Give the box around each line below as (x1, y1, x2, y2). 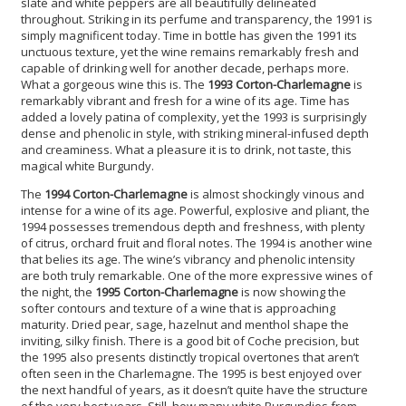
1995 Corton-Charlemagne (95, 284, 241, 301)
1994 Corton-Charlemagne (44, 186, 190, 203)
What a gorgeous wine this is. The (21, 76, 208, 93)
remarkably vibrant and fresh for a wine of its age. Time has (21, 92, 350, 110)
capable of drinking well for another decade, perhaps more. (21, 60, 349, 77)
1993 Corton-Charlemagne (208, 76, 353, 93)
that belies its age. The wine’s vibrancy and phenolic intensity (21, 251, 355, 268)
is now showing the (241, 284, 346, 301)
